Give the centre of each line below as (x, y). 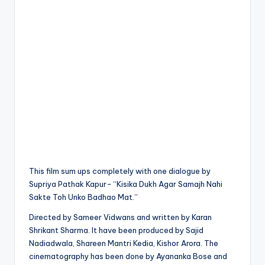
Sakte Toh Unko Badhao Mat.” (83, 197)
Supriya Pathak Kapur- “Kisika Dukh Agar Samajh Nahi (126, 184)
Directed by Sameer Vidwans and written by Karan (120, 217)
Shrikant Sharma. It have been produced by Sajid (116, 230)
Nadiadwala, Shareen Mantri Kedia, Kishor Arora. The (124, 243)
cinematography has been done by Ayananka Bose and (128, 256)
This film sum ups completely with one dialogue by (120, 171)
